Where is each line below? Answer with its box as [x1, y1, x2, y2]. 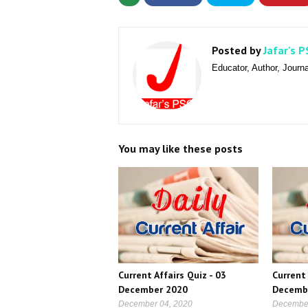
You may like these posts [118, 142, 243, 155]
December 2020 [118, 283, 188, 296]
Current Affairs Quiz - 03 [118, 269, 226, 281]
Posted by [212, 43, 261, 57]
